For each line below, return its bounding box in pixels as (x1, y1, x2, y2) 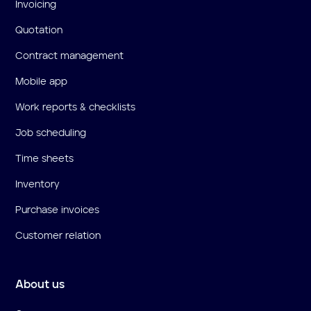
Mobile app (15, 76, 68, 87)
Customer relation (15, 230, 101, 241)
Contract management (15, 51, 124, 61)
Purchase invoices (15, 205, 100, 215)
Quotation (15, 25, 63, 35)
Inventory (15, 179, 60, 190)
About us (15, 279, 65, 291)
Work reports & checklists (15, 102, 136, 112)
